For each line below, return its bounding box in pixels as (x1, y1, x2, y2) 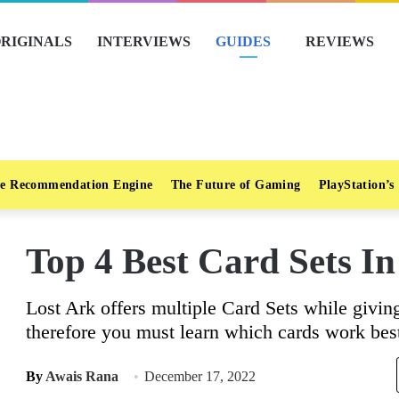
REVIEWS (305, 34, 374, 49)
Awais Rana (45, 369, 118, 384)
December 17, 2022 (144, 369, 256, 384)
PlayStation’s (318, 178, 395, 191)
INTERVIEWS (97, 34, 191, 49)
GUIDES (216, 34, 271, 49)
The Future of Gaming (170, 178, 301, 191)
